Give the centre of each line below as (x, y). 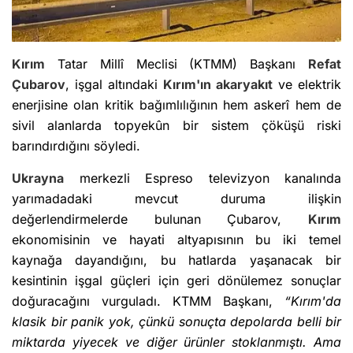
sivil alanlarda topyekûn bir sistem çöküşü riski (176, 126)
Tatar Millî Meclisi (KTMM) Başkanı (176, 64)
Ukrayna (38, 178)
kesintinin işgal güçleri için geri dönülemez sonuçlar (176, 281)
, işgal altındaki (114, 85)
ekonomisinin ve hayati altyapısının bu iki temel (176, 240)
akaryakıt (245, 85)
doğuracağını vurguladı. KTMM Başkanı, (148, 301)
